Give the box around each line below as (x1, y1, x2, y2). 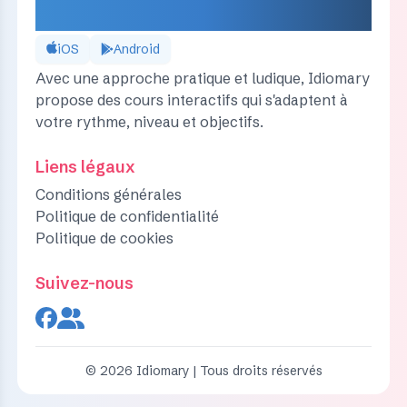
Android (113, 40, 160, 57)
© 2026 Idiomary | (84, 362, 200, 379)
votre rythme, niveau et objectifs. (35, 112, 263, 131)
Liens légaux (35, 155, 135, 177)
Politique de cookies (35, 228, 174, 247)
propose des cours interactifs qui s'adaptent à (35, 90, 348, 109)
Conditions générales (35, 184, 182, 203)
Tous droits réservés (199, 362, 323, 379)
